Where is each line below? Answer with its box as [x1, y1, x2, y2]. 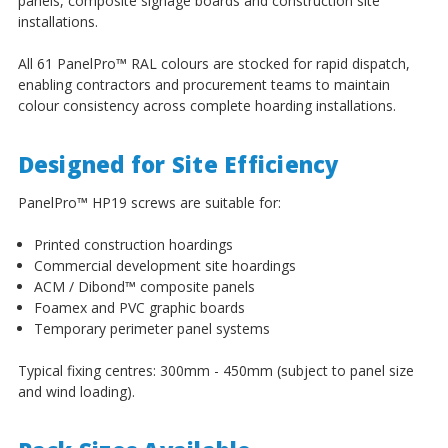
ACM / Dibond [33, 276, 125, 296]
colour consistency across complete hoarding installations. [17, 95, 396, 115]
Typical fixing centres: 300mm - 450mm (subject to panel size [17, 360, 414, 380]
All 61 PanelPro [17, 53, 116, 73]
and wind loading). [17, 381, 135, 401]
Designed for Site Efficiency [17, 148, 339, 179]
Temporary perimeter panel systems [33, 318, 270, 338]
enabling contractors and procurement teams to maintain [17, 74, 390, 94]
